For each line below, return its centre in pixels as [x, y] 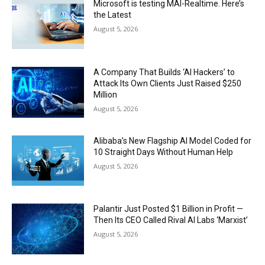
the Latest [113, 15]
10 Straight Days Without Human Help [164, 152]
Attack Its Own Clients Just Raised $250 [168, 83]
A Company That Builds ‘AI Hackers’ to [164, 72]
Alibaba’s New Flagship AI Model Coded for [173, 140]
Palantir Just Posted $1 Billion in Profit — [169, 209]
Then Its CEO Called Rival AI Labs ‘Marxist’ [171, 220]
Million [106, 94]
